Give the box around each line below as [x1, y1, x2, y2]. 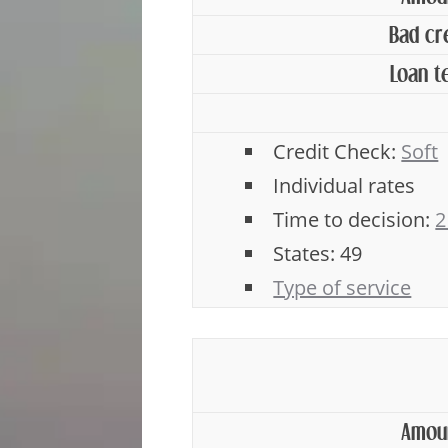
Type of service [273, 274, 412, 301]
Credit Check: [273, 138, 402, 165]
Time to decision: [273, 206, 436, 233]
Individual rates [273, 172, 416, 199]
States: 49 [273, 240, 363, 267]
